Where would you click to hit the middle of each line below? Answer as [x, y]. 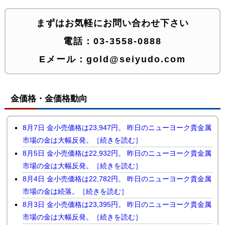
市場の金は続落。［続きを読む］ [76, 191]
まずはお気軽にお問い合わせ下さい [112, 23]
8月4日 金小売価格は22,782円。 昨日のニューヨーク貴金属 [117, 179]
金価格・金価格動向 [49, 98]
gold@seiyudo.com [136, 59]
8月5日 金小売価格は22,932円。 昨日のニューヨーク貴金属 [117, 153]
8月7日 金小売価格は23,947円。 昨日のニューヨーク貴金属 [117, 127]
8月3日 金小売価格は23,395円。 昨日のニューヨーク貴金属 [117, 204]
